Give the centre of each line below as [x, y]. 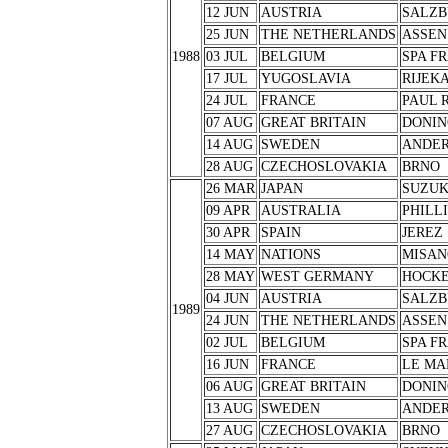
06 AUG [229, 386]
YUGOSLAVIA [305, 78]
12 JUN [227, 12]
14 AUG [229, 144]
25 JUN [227, 34]
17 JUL [226, 78]
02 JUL [226, 342]
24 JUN [227, 320]
